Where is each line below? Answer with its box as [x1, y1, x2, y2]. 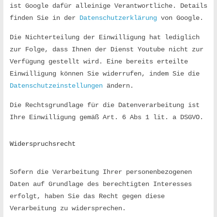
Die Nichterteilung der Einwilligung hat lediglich [9, 33, 200, 41]
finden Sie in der [9, 14, 79, 22]
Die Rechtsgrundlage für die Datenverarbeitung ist [9, 101, 200, 109]
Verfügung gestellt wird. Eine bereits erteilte [9, 58, 188, 65]
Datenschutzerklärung [79, 14, 157, 22]
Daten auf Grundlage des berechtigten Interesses [9, 180, 192, 188]
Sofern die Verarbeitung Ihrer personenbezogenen [9, 168, 192, 176]
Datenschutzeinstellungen [9, 82, 103, 90]
